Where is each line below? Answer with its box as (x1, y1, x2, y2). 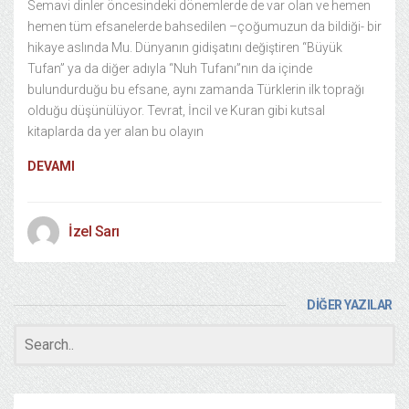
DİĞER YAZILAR (307, 298, 393, 312)
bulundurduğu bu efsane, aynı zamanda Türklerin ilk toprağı (27, 82, 364, 97)
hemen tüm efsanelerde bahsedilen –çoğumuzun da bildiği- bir (27, 19, 382, 34)
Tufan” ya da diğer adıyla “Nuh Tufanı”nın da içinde (27, 61, 312, 76)
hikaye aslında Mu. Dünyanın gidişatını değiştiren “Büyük (27, 40, 342, 55)
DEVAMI (27, 159, 75, 173)
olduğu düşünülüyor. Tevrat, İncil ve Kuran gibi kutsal (27, 103, 325, 118)
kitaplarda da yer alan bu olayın (27, 124, 204, 139)
